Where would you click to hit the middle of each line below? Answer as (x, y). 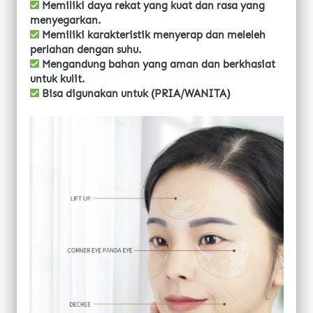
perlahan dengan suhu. (86, 49)
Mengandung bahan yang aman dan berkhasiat (157, 64)
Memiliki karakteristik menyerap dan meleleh (152, 35)
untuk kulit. (57, 79)
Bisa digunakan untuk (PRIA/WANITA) (135, 93)
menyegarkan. (65, 20)
